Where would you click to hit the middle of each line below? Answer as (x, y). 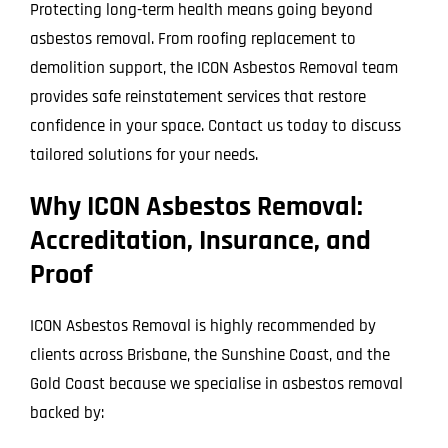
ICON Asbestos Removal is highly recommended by (202, 325)
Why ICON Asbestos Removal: (196, 206)
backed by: (66, 412)
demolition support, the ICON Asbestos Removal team (213, 67)
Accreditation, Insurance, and (200, 240)
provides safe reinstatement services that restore (197, 96)
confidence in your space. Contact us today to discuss (215, 125)
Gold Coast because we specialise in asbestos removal (216, 383)
